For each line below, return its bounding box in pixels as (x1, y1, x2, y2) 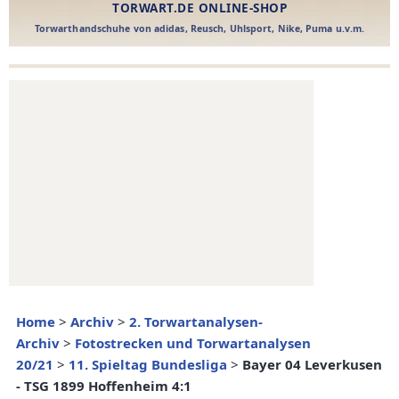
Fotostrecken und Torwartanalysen (75, 334, 311, 353)
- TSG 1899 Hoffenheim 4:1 (16, 377, 191, 395)
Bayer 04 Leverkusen (242, 355, 382, 374)
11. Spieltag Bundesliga (69, 355, 227, 374)
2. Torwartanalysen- (129, 313, 263, 331)
